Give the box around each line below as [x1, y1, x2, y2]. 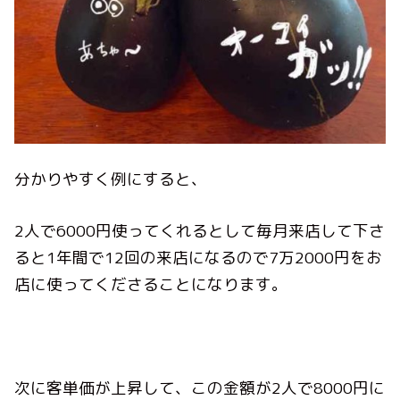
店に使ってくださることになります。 [14, 273, 288, 296]
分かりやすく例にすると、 [14, 167, 208, 190]
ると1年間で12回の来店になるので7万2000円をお [14, 246, 383, 270]
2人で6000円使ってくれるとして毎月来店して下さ [14, 220, 386, 243]
